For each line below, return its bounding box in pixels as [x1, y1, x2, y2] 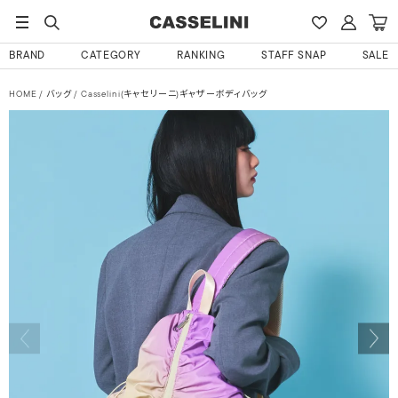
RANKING [177, 51, 227, 61]
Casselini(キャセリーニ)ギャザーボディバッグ [78, 90, 267, 99]
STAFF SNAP [261, 51, 327, 61]
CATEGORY [81, 51, 142, 61]
